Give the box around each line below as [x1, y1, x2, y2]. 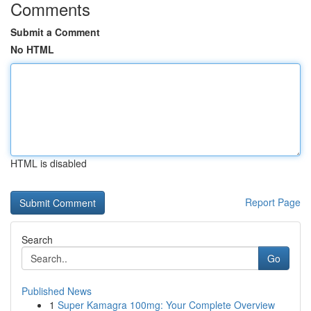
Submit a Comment [10, 25, 100, 39]
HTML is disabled [10, 156, 87, 170]
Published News [22, 284, 92, 298]
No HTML [10, 42, 54, 56]
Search [22, 233, 53, 246]
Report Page [245, 195, 301, 209]
